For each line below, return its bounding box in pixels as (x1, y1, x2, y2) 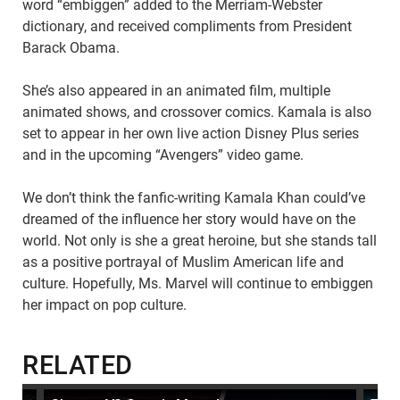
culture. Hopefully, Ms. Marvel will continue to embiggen (22, 275, 373, 293)
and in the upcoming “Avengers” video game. (22, 146, 304, 164)
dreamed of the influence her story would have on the (22, 211, 355, 229)
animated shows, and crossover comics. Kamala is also (22, 104, 371, 121)
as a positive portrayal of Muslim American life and (22, 254, 344, 271)
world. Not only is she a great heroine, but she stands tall (22, 232, 377, 250)
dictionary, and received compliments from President (22, 18, 352, 36)
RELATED (22, 350, 133, 381)
